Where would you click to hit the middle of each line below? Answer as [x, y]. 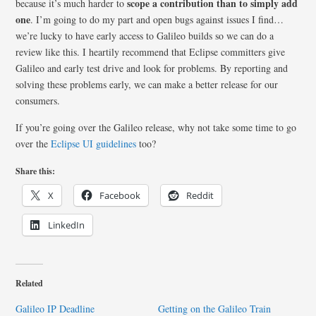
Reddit [200, 195]
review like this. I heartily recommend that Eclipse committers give [151, 52]
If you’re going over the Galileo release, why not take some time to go [156, 127]
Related [30, 283]
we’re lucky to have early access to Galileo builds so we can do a [145, 36]
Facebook [120, 195]
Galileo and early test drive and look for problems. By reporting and [152, 68]
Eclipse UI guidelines [94, 144]
